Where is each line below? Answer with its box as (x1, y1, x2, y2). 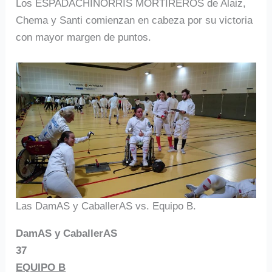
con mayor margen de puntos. (16, 32, 152, 44)
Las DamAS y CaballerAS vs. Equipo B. (16, 200, 197, 212)
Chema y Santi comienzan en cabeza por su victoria (16, 15, 253, 27)
